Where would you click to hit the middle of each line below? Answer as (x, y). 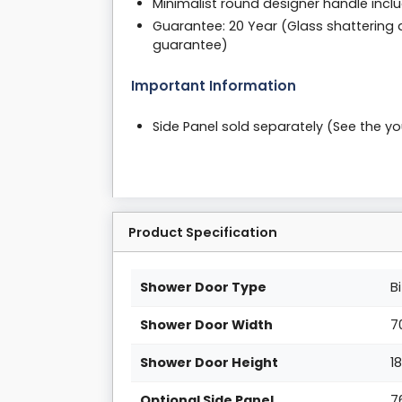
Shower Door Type (204, 287)
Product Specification (203, 232)
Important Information (214, 85)
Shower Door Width (207, 324)
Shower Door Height (210, 362)
